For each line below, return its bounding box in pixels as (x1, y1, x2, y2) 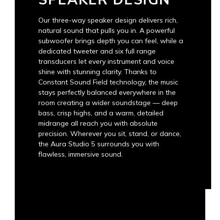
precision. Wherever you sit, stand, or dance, (38, 129, 181, 138)
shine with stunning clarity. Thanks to (38, 67, 157, 76)
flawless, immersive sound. (38, 150, 123, 159)
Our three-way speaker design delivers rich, (38, 16, 178, 25)
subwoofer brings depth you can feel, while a (38, 36, 183, 45)
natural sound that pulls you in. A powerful (38, 26, 175, 35)
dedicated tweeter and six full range (38, 47, 156, 55)
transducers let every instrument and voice (38, 57, 174, 66)
